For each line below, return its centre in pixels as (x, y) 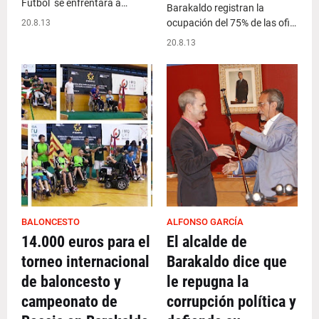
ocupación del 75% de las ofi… (231, 23)
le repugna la (208, 282)
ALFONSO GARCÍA (205, 222)
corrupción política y (231, 302)
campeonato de (69, 302)
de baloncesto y (71, 282)
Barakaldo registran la (215, 8)
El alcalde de (207, 242)
